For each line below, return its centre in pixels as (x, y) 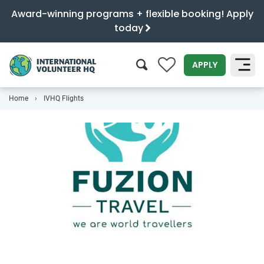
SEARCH (228, 100)
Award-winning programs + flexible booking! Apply (132, 14)
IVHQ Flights (64, 98)
